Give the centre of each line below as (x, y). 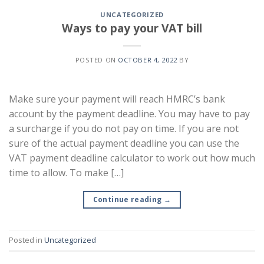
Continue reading (128, 199)
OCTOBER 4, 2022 (148, 60)
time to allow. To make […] (66, 172)
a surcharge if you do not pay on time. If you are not (124, 128)
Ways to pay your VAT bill (132, 28)
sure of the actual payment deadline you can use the (124, 143)
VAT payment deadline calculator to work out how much (132, 158)
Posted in (27, 240)
